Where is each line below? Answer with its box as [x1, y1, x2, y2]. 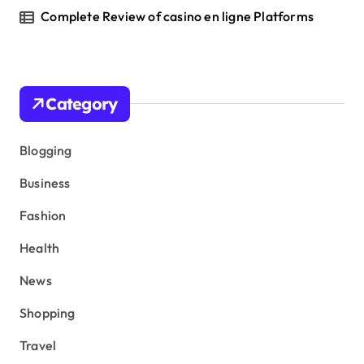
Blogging [19, 141, 72, 158]
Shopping [19, 304, 76, 321]
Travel [19, 336, 57, 353]
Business [19, 174, 71, 191]
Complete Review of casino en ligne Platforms [41, 7, 314, 24]
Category [45, 93, 118, 114]
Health [19, 239, 60, 256]
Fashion [19, 206, 67, 223]
